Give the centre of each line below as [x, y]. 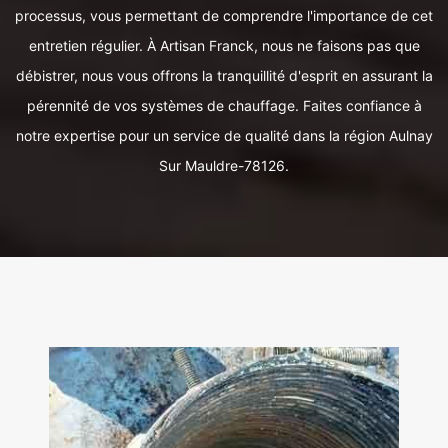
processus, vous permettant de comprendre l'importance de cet [224, 15]
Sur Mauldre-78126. [224, 165]
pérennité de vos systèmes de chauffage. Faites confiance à [224, 105]
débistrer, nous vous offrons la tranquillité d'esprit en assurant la [224, 75]
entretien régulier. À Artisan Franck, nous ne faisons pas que [224, 45]
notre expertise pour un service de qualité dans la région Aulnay [224, 135]
